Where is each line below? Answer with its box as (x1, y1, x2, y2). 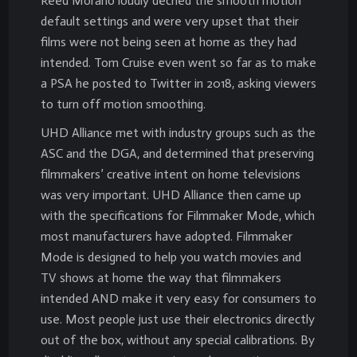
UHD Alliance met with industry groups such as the (41, 124, 316, 140)
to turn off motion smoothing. (41, 96, 206, 112)
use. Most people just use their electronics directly (41, 311, 315, 327)
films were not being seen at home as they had (41, 33, 296, 49)
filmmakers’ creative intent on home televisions (41, 166, 300, 182)
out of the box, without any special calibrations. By (41, 331, 315, 347)
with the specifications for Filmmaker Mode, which (41, 207, 315, 223)
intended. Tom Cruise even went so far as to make (41, 54, 316, 70)
